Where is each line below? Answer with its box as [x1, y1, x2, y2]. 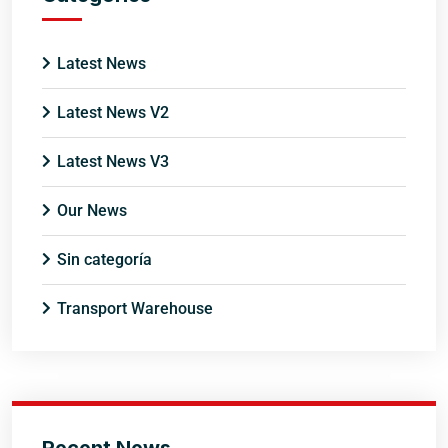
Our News [57, 200, 127, 220]
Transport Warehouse [57, 298, 213, 318]
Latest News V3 [57, 151, 169, 171]
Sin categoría [57, 249, 152, 269]
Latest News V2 [57, 102, 169, 122]
